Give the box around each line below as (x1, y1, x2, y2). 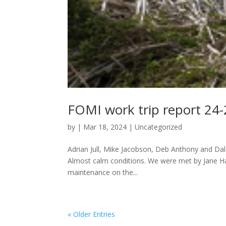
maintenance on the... (68, 167, 138, 177)
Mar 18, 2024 (83, 122, 127, 132)
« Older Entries (68, 209, 116, 219)
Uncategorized (135, 122, 183, 132)
